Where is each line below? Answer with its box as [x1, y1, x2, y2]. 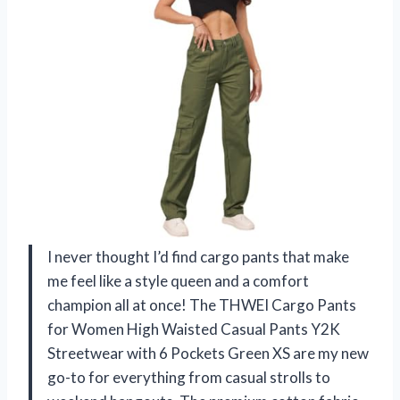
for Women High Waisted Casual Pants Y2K [47, 320, 340, 339]
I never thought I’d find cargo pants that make [47, 247, 349, 267]
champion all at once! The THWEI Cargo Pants [47, 296, 356, 315]
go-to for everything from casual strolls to [47, 368, 330, 387]
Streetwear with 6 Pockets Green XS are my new [47, 344, 369, 363]
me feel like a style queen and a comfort [47, 271, 309, 291]
